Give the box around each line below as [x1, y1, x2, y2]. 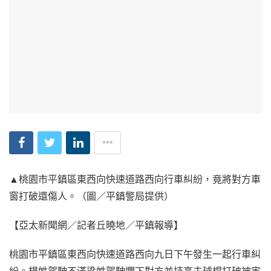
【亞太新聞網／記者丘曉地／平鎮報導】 [9, 218, 183, 231]
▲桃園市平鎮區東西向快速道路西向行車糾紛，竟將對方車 [9, 172, 261, 185]
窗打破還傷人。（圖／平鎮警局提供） [9, 189, 174, 202]
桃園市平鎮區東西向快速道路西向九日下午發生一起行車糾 [9, 247, 261, 260]
